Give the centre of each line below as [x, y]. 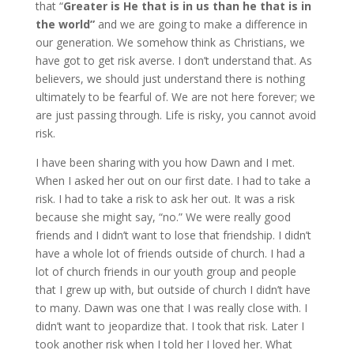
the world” [65, 24]
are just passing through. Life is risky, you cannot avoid [175, 115]
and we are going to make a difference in [201, 24]
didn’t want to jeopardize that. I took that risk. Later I [169, 326]
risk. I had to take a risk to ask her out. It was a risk [165, 199]
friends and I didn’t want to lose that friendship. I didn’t [173, 235]
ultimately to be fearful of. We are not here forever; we [175, 97]
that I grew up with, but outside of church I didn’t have [173, 290]
